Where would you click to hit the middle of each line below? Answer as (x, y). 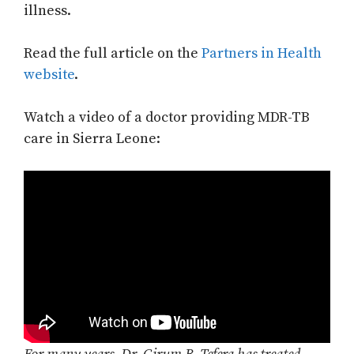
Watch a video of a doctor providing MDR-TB (167, 118)
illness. (47, 11)
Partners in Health (262, 54)
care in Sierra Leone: (92, 139)
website (49, 75)
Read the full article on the (113, 54)
